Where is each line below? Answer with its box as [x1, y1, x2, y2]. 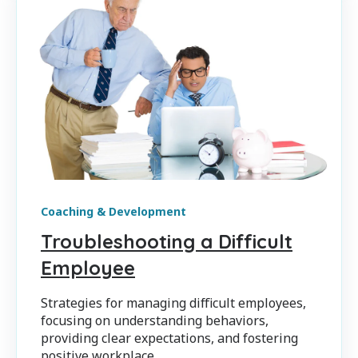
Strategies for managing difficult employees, [41, 294, 306, 312]
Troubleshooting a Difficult [41, 229, 292, 254]
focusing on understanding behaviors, [41, 312, 268, 330]
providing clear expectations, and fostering [41, 329, 298, 348]
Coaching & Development [41, 204, 186, 220]
